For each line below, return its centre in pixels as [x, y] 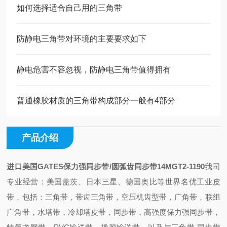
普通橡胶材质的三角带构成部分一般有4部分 [96, 101]
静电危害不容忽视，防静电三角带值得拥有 [94, 70]
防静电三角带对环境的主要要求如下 [82, 39]
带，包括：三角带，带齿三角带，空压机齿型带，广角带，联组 [113, 197]
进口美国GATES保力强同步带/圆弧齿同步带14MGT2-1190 [106, 166]
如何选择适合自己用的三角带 [70, 8]
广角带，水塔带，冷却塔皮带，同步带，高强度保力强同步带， [113, 212]
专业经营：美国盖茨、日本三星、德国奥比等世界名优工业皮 [113, 182]
